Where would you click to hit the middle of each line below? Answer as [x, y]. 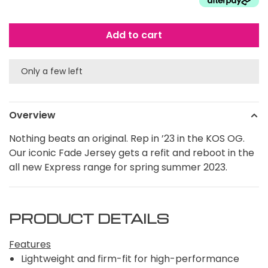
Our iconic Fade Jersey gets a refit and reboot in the [132, 153]
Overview [32, 115]
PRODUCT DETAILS [89, 219]
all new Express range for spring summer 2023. [118, 167]
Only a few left [52, 71]
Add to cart [134, 35]
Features [30, 245]
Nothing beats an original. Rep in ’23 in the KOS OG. [127, 139]
